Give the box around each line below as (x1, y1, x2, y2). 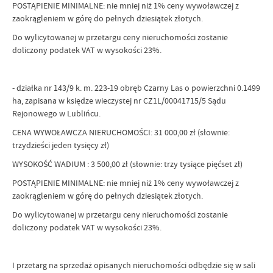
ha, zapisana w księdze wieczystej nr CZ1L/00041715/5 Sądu (12, 95, 226, 106)
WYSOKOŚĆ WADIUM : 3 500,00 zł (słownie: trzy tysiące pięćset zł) (12, 158, 243, 169)
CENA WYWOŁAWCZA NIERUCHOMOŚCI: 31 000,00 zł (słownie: (12, 127, 230, 138)
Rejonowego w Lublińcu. (12, 108, 101, 119)
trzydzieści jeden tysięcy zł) (12, 140, 109, 151)
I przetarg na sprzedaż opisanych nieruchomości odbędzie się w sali (12, 260, 255, 271)
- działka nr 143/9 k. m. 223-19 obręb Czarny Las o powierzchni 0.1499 (12, 82, 260, 93)
